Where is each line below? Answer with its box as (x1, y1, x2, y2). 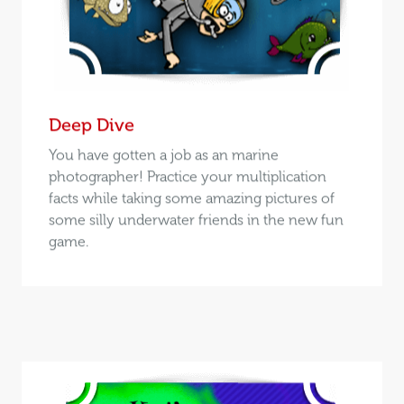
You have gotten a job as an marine (48, 145, 279, 163)
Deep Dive (48, 113, 134, 135)
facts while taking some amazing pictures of (48, 188, 335, 207)
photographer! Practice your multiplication (48, 167, 326, 185)
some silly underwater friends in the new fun (48, 210, 344, 228)
